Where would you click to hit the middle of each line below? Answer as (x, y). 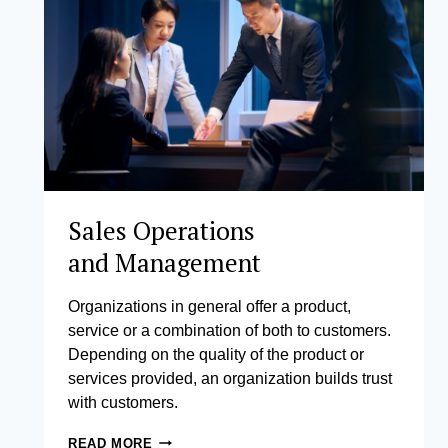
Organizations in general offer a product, (209, 306)
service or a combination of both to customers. (229, 330)
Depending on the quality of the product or (216, 354)
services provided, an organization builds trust (230, 378)
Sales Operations (161, 230)
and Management (170, 262)
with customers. (123, 402)
